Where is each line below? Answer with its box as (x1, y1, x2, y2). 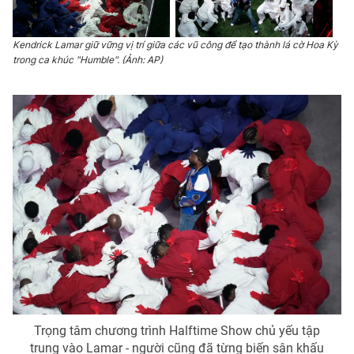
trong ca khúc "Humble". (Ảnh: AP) (13, 54, 163, 66)
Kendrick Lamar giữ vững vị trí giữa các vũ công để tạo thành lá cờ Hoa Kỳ (13, 39, 338, 51)
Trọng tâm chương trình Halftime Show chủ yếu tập (34, 322, 320, 338)
